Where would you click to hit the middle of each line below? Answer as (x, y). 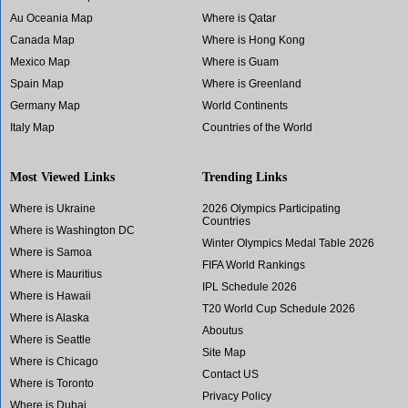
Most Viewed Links (62, 176)
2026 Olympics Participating (271, 208)
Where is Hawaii (51, 296)
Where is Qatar (239, 18)
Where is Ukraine (53, 208)
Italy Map (32, 127)
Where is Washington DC (72, 230)
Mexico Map (40, 61)
